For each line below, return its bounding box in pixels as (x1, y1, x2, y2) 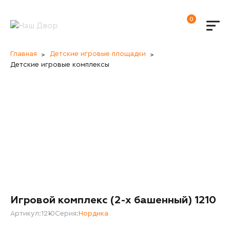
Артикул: (10, 210, 41, 217)
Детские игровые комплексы (10, 61, 109, 68)
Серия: (55, 210, 79, 217)
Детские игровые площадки (50, 50, 146, 57)
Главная (10, 50, 37, 57)
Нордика (79, 210, 108, 217)
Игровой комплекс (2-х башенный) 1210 (10, 194, 216, 206)
